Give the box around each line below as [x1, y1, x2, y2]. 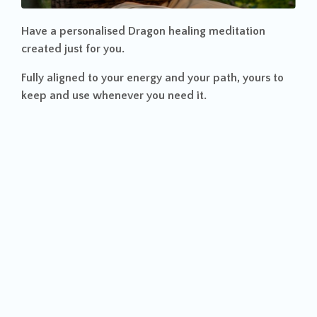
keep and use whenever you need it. [21, 88, 207, 102]
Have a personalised [21, 24, 128, 38]
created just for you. [21, 42, 125, 55]
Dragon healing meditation [128, 24, 265, 38]
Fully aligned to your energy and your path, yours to [21, 71, 284, 84]
